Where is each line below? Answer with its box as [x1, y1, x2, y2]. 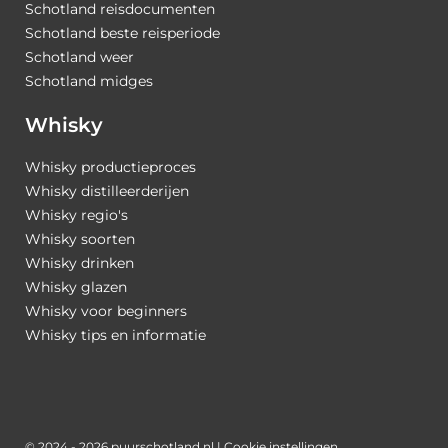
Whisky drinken [25, 253, 134, 272]
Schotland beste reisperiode [25, 24, 220, 43]
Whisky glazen [25, 277, 127, 296]
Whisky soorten [25, 229, 135, 248]
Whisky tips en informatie [25, 325, 206, 344]
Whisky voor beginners [25, 301, 187, 320]
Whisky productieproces [25, 157, 196, 176]
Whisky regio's [25, 205, 128, 224]
